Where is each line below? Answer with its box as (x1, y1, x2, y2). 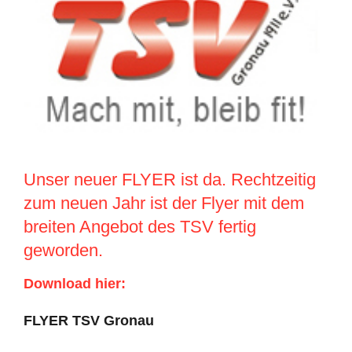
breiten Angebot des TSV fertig (23, 216, 256, 236)
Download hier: (23, 276, 137, 292)
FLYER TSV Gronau (23, 313, 154, 329)
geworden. (23, 240, 103, 260)
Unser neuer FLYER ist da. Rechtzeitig (23, 169, 316, 189)
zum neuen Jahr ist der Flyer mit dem (23, 192, 304, 213)
